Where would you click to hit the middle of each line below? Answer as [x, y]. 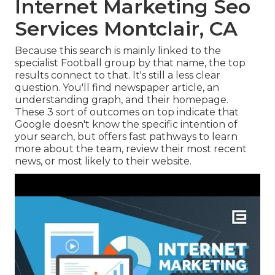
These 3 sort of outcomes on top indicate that [127, 112]
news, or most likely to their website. [103, 161]
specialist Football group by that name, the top [130, 63]
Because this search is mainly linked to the [118, 51]
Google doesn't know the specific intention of [126, 125]
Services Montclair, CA [126, 29]
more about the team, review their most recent [131, 149]
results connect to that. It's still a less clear [118, 76]
